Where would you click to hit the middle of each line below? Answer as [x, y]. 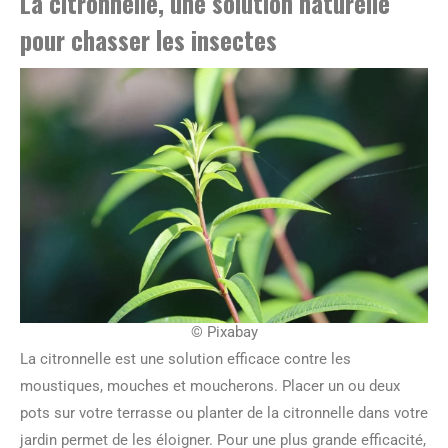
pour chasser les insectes [148, 39]
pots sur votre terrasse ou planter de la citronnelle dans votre [224, 412]
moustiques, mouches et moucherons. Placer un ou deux [210, 385]
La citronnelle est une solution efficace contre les [185, 358]
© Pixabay [224, 331]
